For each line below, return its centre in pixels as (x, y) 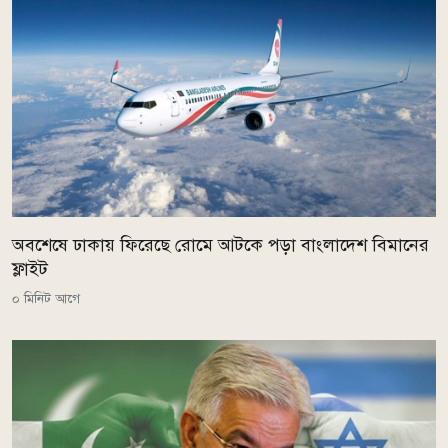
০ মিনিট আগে (46, 298)
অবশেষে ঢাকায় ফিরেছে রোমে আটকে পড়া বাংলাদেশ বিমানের (220, 244)
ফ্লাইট (30, 268)
